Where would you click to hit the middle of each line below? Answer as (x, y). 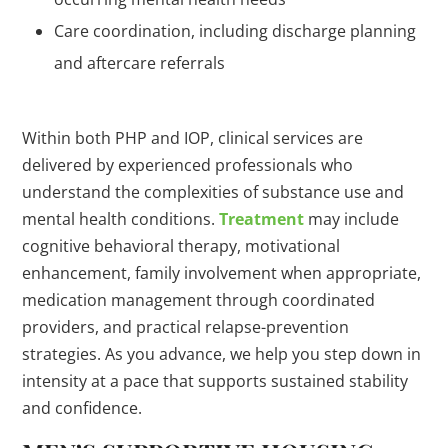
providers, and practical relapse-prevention (186, 327)
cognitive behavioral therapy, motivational (181, 246)
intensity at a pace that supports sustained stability (215, 381)
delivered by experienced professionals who (188, 165)
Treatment (262, 219)
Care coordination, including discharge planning (235, 31)
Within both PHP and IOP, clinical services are (193, 138)
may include (352, 219)
